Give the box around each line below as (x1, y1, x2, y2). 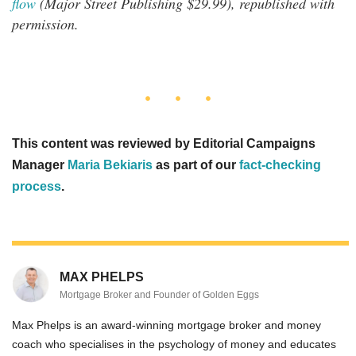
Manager (12, 157, 68, 172)
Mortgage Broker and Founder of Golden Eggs (60, 288, 259, 300)
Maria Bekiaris (68, 157, 153, 172)
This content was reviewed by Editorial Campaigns (12, 136, 315, 150)
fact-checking (239, 157, 321, 172)
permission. (12, 14, 79, 33)
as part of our (153, 157, 239, 172)
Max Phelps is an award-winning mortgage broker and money (12, 318, 321, 331)
